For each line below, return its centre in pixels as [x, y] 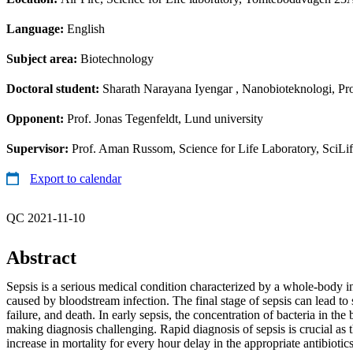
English [86, 28]
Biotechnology [117, 58]
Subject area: [43, 58]
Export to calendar [76, 178]
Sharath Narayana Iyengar [167, 88]
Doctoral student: [54, 88]
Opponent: [37, 118]
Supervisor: [39, 148]
